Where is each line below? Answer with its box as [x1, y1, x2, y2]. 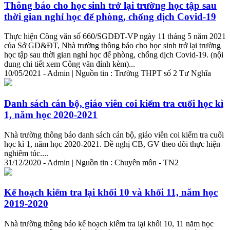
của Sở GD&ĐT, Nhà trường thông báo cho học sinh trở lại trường [4, 41, 221, 50]
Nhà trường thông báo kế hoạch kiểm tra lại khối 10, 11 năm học [4, 219, 214, 228]
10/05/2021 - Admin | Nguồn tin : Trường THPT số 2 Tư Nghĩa [4, 69, 211, 78]
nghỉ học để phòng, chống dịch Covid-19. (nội [71, 50, 223, 60]
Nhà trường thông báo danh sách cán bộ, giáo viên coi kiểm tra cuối [4, 130, 224, 139]
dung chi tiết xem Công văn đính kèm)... [4, 60, 135, 69]
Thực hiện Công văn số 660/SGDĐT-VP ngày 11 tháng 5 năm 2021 [4, 32, 226, 41]
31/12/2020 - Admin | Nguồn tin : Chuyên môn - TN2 [4, 158, 179, 167]
